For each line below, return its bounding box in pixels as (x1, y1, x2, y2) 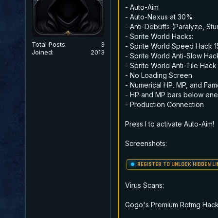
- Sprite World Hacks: (125, 32, 193, 40)
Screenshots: (125, 139, 167, 147)
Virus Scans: (125, 181, 164, 189)
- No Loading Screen (125, 71, 192, 79)
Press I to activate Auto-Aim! (125, 119, 214, 128)
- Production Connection (125, 100, 204, 109)
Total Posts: (32, 40, 67, 48)
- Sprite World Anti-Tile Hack (125, 61, 217, 70)
